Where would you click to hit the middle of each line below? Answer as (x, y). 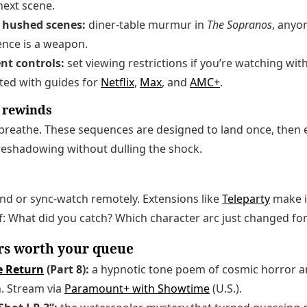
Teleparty (246, 198)
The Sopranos (240, 24)
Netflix (118, 82)
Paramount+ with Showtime (137, 288)
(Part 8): (66, 269)
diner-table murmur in (146, 24)
